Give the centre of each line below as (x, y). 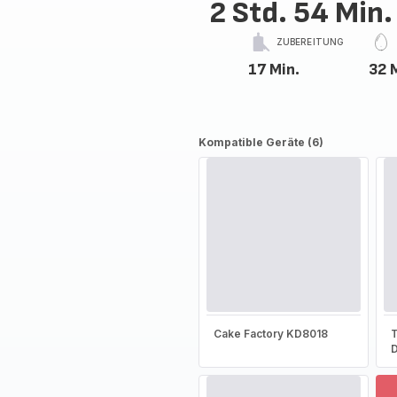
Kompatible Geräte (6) (261, 142)
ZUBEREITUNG (310, 42)
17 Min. (273, 70)
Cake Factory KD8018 (270, 334)
